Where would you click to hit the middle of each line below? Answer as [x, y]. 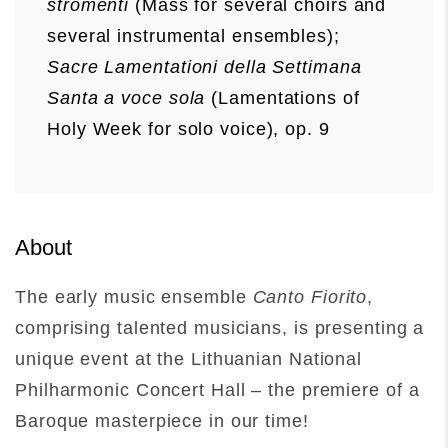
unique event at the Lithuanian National [189, 358]
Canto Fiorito [310, 296]
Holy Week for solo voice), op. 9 [188, 128]
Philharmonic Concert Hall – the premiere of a [217, 389]
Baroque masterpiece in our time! [165, 420]
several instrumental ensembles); [193, 35]
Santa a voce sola [126, 97]
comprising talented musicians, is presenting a [220, 327]
